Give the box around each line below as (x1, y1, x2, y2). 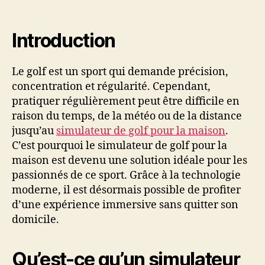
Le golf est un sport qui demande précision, (12, 65, 228, 79)
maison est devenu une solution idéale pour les (12, 154, 247, 168)
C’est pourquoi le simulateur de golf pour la (12, 139, 227, 153)
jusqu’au (12, 124, 56, 138)
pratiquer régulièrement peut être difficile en (12, 95, 240, 109)
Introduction (12, 29, 116, 53)
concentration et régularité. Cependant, (12, 80, 211, 94)
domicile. (12, 213, 59, 227)
